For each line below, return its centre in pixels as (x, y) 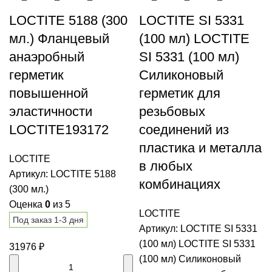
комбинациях (180, 185)
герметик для (180, 93)
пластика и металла (200, 148)
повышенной (49, 93)
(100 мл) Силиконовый (190, 259)
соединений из (184, 130)
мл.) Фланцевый (59, 39)
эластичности (51, 112)
